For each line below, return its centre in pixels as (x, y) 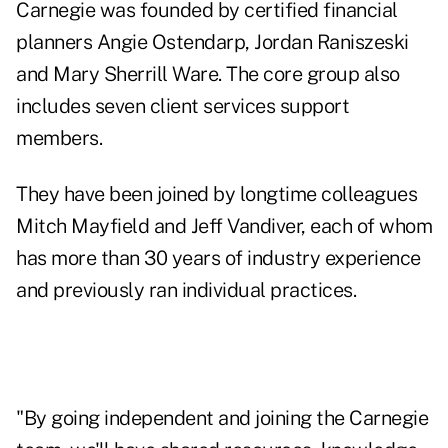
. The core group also (309, 74)
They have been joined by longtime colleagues (216, 194)
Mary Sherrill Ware (135, 74)
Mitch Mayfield (82, 226)
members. (59, 138)
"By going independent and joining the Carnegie (222, 418)
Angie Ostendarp (170, 42)
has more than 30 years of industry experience (218, 258)
